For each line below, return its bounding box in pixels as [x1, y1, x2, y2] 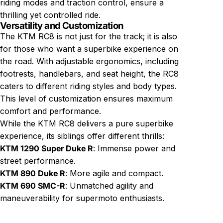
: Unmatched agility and [65, 180, 153, 191]
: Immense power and [93, 143, 175, 153]
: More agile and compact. [65, 168, 163, 178]
